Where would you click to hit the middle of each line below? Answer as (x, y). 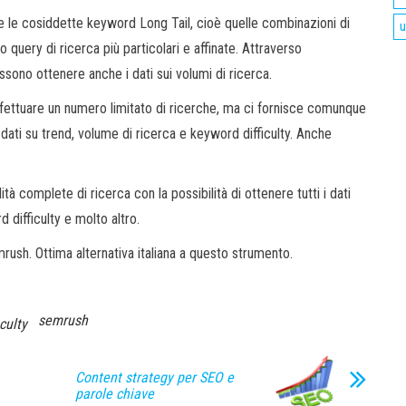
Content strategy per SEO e (155, 377)
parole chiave (115, 393)
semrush (63, 320)
